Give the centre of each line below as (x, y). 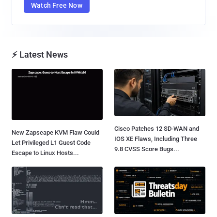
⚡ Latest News (40, 55)
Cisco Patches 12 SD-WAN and (157, 129)
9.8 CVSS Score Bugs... (147, 149)
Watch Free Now (57, 6)
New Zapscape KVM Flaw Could (55, 132)
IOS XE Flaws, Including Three (156, 139)
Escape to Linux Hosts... (45, 153)
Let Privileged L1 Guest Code (51, 142)
